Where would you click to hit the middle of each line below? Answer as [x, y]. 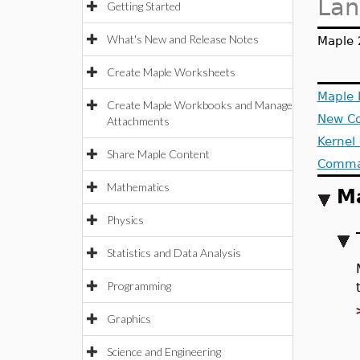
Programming [139, 286]
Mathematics [138, 187]
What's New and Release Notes [183, 39]
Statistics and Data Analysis [174, 253]
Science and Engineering [164, 352]
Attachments [138, 121]
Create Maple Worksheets [171, 72]
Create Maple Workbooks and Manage [200, 105]
